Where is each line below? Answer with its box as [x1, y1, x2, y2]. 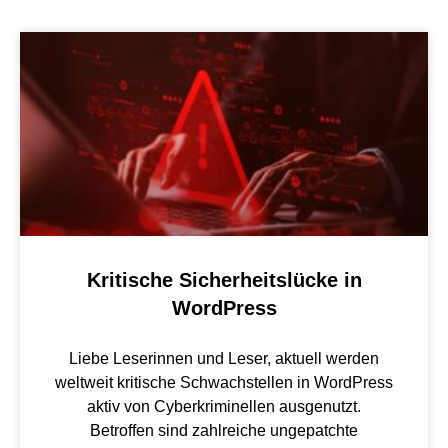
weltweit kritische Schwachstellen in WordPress [55, 373, 393, 391]
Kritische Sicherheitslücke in [86, 268, 362, 291]
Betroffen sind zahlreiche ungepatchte [90, 421, 358, 439]
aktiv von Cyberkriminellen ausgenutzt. [87, 397, 361, 415]
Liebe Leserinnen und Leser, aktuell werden [69, 349, 379, 367]
